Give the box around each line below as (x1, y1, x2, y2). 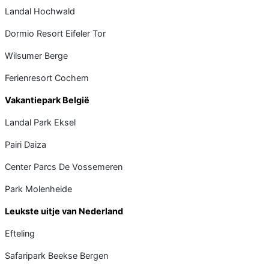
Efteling (5, 228, 35, 238)
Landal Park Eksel (5, 116, 76, 127)
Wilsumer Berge (5, 50, 68, 61)
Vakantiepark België (5, 94, 89, 105)
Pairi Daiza (5, 139, 46, 150)
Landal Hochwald (5, 5, 75, 16)
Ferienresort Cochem (5, 72, 89, 83)
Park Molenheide (5, 183, 72, 194)
